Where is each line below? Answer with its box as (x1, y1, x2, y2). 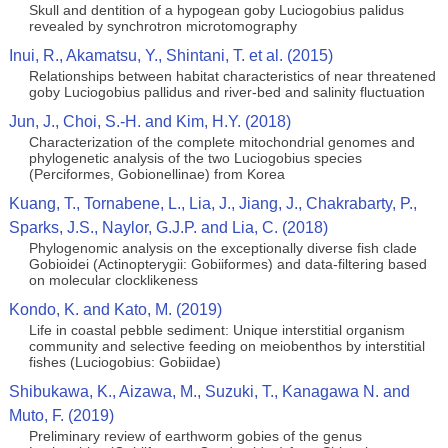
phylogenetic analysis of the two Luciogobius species (28, 150, 362, 166)
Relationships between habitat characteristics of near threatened (28, 68, 436, 84)
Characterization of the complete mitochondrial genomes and (28, 134, 415, 150)
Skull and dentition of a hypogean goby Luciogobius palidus (28, 2, 404, 18)
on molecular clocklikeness (28, 272, 198, 288)
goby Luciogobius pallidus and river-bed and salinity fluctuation (28, 84, 425, 100)
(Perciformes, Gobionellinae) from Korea (28, 166, 285, 182)
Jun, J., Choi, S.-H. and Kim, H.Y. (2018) (8, 113, 291, 130)
